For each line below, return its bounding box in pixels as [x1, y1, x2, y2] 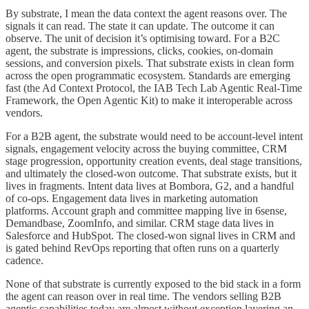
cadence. [6, 254, 43, 266]
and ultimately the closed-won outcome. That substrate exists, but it [6, 167, 297, 179]
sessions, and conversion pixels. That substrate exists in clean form [6, 57, 294, 69]
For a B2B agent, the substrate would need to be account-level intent [6, 130, 303, 142]
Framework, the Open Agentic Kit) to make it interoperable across [6, 94, 292, 106]
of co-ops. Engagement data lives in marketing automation [6, 192, 258, 204]
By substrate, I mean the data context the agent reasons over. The [6, 7, 287, 19]
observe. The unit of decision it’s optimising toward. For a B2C [6, 32, 280, 44]
